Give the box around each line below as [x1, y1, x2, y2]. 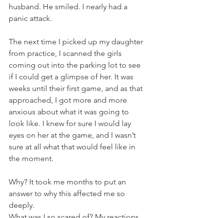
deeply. [9, 200, 36, 210]
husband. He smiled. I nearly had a [9, 2, 129, 12]
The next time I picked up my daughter [9, 37, 145, 47]
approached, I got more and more [9, 95, 129, 105]
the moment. [9, 154, 54, 163]
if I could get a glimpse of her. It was [9, 72, 135, 82]
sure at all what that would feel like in [9, 142, 137, 152]
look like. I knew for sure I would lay [9, 119, 133, 128]
